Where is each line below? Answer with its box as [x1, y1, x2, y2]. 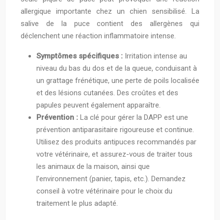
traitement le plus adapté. [36, 199, 118, 208]
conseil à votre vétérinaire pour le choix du [36, 187, 172, 196]
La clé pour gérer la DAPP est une [80, 113, 188, 122]
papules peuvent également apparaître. [36, 101, 161, 110]
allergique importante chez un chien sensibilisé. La [21, 7, 199, 16]
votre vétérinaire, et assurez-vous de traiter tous [36, 150, 192, 159]
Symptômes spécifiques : [36, 52, 125, 61]
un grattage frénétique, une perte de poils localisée [36, 76, 199, 85]
